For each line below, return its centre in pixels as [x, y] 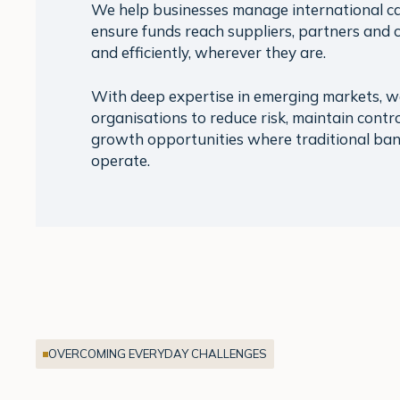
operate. [120, 161]
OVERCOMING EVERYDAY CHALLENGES [158, 354]
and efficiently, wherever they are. [208, 52]
